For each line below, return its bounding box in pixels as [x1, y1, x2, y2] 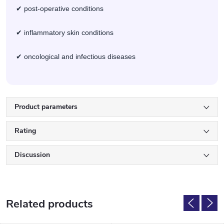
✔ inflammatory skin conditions [16, 28, 113, 37]
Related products [6, 196, 93, 212]
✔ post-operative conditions [16, 4, 103, 13]
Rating [14, 126, 36, 136]
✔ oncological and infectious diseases [16, 52, 135, 61]
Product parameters [14, 102, 77, 112]
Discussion [14, 150, 50, 160]
